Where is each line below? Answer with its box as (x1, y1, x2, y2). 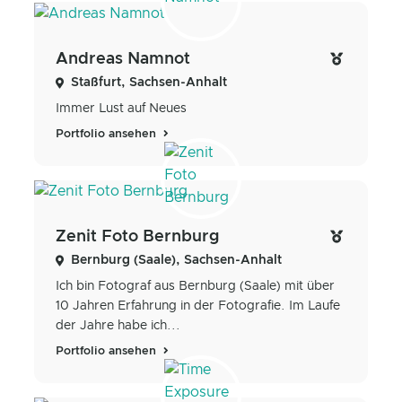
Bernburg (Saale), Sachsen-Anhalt (71, 253, 282, 267)
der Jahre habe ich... (56, 319, 180, 332)
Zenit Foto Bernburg (56, 228, 220, 245)
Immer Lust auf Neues (56, 101, 187, 115)
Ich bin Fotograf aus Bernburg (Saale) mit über (56, 279, 335, 293)
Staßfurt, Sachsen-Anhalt (71, 75, 227, 89)
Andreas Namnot (56, 50, 190, 67)
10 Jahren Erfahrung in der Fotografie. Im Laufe (56, 299, 340, 312)
